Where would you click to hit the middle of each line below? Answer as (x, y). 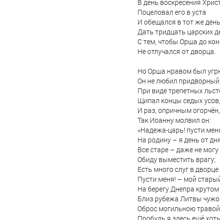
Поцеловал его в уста (172, 12)
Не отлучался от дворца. (177, 52)
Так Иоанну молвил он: (174, 120)
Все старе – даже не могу (178, 150)
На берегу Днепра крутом (178, 189)
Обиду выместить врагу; (177, 160)
